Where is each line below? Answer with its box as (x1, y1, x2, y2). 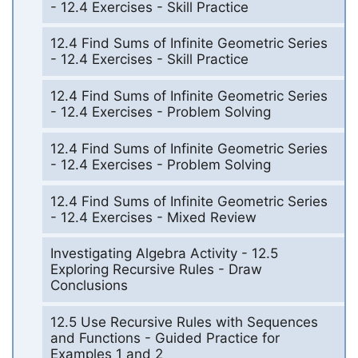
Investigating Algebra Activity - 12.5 (50, 245, 278, 262)
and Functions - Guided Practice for (50, 330, 280, 347)
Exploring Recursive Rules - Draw (50, 261, 262, 278)
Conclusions (50, 277, 128, 294)
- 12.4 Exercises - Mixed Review (50, 209, 257, 225)
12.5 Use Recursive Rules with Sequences (50, 314, 318, 331)
